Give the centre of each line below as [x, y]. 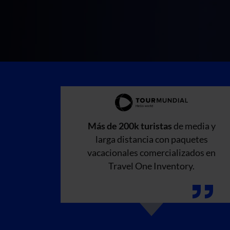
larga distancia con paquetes [151, 139]
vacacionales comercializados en [151, 152]
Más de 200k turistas [130, 126]
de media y [194, 126]
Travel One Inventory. [151, 166]
